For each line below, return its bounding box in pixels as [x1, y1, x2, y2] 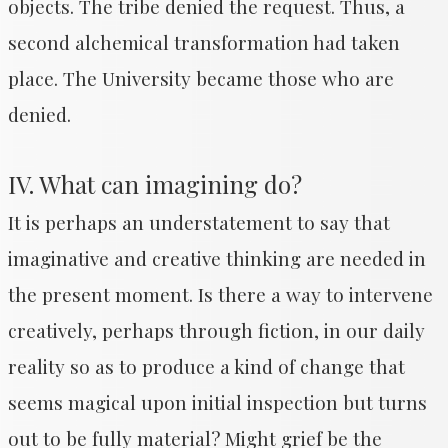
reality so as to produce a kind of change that [8, 353, 405, 379]
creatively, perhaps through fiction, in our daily [8, 317, 425, 343]
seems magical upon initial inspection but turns [8, 389, 427, 415]
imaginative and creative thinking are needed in [8, 245, 426, 271]
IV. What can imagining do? [8, 168, 302, 200]
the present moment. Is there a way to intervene [8, 281, 433, 307]
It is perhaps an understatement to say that [8, 209, 390, 235]
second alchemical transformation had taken [8, 29, 400, 55]
